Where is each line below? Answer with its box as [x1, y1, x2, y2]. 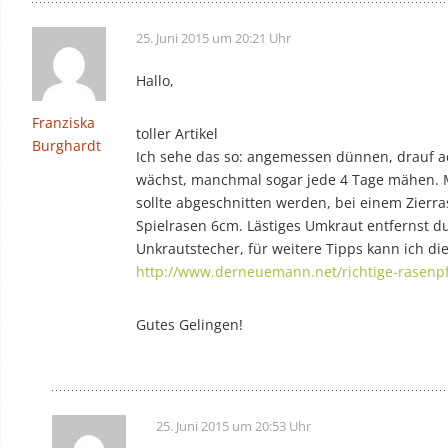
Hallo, [136, 70, 174, 90]
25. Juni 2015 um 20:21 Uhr [136, 28, 291, 47]
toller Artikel [136, 123, 218, 143]
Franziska [32, 112, 95, 132]
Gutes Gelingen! [136, 314, 243, 334]
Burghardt [32, 135, 101, 155]
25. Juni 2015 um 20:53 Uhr [156, 416, 311, 435]
